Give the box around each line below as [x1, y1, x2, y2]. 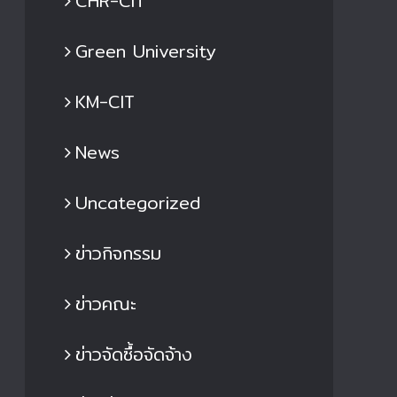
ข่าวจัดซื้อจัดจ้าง [75, 340, 192, 369]
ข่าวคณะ [75, 290, 136, 318]
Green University [75, 37, 216, 66]
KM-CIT [75, 88, 135, 116]
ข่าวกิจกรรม [75, 239, 161, 268]
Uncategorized [75, 189, 200, 217]
